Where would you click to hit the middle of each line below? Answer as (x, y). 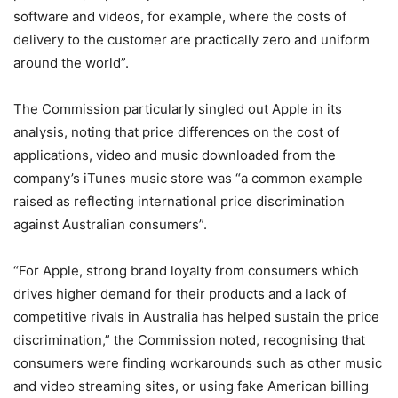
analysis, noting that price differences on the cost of (176, 132)
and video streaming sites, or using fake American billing (191, 386)
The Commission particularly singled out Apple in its (178, 109)
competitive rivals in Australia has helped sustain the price (196, 317)
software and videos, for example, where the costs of (180, 16)
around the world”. (71, 63)
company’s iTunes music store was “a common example (188, 178)
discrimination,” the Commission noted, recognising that (189, 340)
